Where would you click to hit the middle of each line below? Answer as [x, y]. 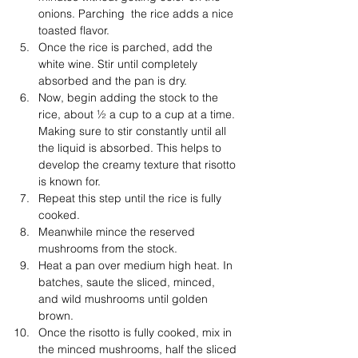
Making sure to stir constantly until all [134, 131]
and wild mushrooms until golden [125, 299]
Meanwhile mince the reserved [118, 232]
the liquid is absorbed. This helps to [131, 148]
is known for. [71, 181]
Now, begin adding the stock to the [130, 97]
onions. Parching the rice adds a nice [137, 14]
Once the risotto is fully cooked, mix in [137, 332]
